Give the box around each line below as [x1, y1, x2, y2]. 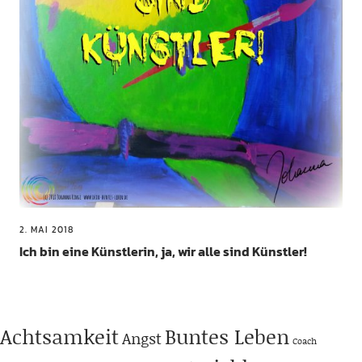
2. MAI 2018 [19, 223, 74, 237]
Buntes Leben [165, 322, 289, 351]
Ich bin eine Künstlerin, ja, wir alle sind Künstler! [19, 242, 307, 262]
